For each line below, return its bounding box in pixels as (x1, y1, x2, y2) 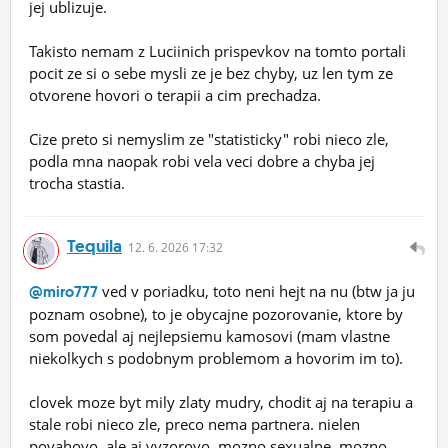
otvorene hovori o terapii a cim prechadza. (29, 84, 321, 105)
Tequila (67, 234, 122, 257)
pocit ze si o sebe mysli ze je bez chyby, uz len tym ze (29, 62, 393, 83)
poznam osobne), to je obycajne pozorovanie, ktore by (29, 303, 403, 324)
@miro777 (29, 281, 98, 302)
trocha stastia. (29, 172, 125, 193)
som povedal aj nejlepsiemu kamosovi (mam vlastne (29, 325, 390, 346)
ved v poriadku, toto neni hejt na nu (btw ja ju (98, 280, 415, 301)
